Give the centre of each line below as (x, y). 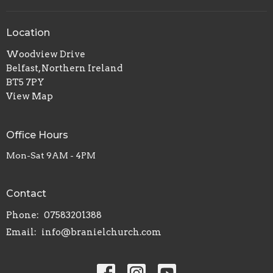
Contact (26, 193)
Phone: (23, 215)
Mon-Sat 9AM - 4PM (51, 155)
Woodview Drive (46, 54)
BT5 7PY (25, 82)
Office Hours (37, 135)
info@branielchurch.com (101, 232)
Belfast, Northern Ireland (64, 68)
